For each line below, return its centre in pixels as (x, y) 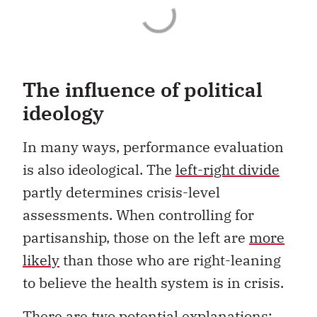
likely (41, 260)
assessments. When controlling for (138, 215)
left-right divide (227, 170)
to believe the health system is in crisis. (153, 283)
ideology (63, 113)
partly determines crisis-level (121, 192)
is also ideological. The (99, 170)
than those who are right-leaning (170, 260)
